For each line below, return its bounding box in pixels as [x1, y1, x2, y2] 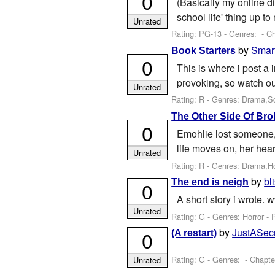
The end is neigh [171, 176, 249, 187]
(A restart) [171, 228, 217, 239]
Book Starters [171, 45, 236, 56]
